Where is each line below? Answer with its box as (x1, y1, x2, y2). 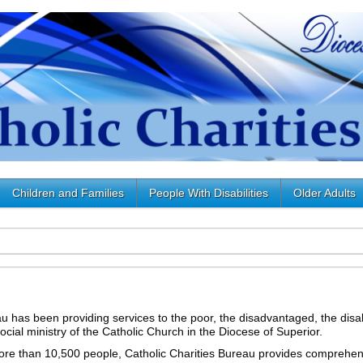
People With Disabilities (149, 186, 268, 199)
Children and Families (12, 186, 124, 199)
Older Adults (293, 186, 356, 199)
